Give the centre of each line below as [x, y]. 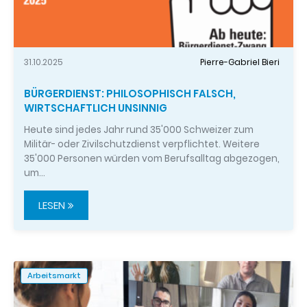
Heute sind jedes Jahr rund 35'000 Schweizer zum [139, 130]
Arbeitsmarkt [54, 275]
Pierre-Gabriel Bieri [240, 62]
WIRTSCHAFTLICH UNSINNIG [96, 108]
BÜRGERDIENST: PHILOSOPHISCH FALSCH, [130, 94]
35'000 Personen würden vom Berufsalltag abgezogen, [152, 159]
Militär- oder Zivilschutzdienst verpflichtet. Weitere [142, 145]
